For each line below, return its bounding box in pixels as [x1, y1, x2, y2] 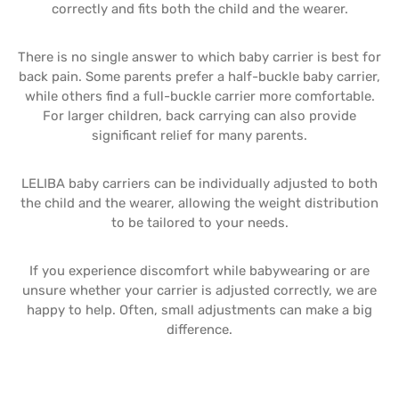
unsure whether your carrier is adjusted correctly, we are [22, 282, 377, 298]
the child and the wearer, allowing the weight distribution [20, 195, 379, 211]
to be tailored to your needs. [110, 215, 289, 231]
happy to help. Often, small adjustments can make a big [27, 302, 372, 318]
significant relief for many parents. [92, 127, 307, 143]
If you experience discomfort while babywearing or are [29, 263, 370, 279]
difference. [167, 322, 232, 338]
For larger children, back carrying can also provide [43, 108, 356, 124]
